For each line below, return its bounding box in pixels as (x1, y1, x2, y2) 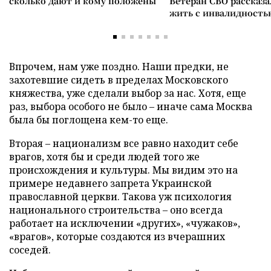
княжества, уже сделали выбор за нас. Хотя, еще (9, 86, 246, 100)
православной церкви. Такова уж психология (9, 189, 232, 203)
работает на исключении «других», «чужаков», (9, 216, 240, 230)
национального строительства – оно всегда (9, 203, 223, 217)
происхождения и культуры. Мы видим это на (9, 163, 238, 177)
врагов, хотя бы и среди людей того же (9, 149, 200, 163)
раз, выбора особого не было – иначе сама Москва (9, 99, 252, 113)
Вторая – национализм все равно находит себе (9, 136, 238, 150)
